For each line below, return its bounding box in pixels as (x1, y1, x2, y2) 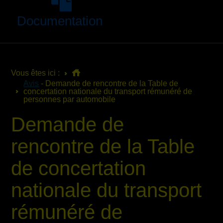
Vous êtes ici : (11, 69, 60, 77)
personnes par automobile (23, 95, 116, 104)
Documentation (16, 13, 103, 28)
